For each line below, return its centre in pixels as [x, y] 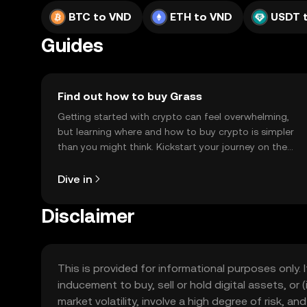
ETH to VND [201, 17]
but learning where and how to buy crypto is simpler [176, 132]
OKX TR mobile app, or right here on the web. [161, 162]
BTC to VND [100, 17]
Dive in [75, 179]
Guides [72, 45]
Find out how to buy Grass [130, 96]
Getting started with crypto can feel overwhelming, [173, 116]
